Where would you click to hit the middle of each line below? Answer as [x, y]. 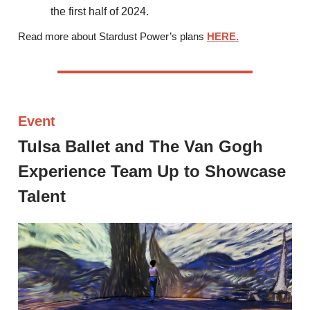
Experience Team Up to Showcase [152, 172]
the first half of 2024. [100, 12]
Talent [42, 197]
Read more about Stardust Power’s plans [112, 37]
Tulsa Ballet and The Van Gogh [140, 147]
